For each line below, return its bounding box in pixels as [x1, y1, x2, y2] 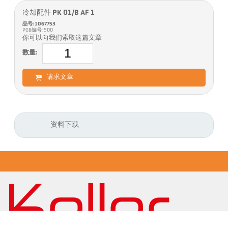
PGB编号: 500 [22, 27, 54, 33]
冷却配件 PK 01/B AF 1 [22, 9, 95, 17]
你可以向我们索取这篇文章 [22, 35, 102, 41]
